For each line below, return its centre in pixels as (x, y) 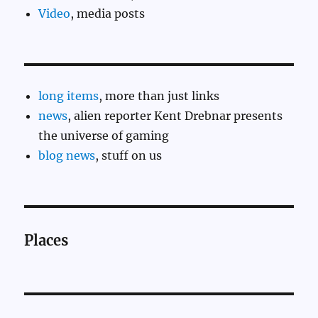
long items (69, 96)
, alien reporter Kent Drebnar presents (175, 116)
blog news (67, 156)
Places (46, 241)
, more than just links (159, 96)
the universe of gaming (104, 136)
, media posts (108, 14)
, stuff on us (129, 156)
